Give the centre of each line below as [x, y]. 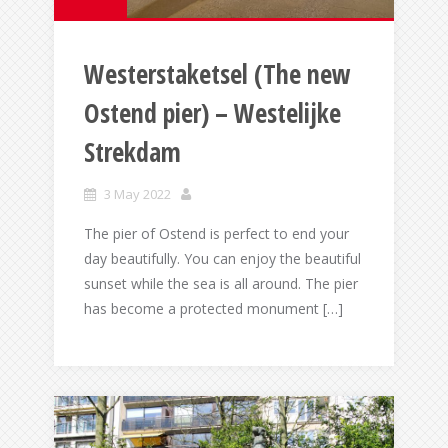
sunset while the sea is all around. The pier [221, 284]
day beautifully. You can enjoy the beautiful [222, 259]
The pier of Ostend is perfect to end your [216, 234]
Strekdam [132, 152]
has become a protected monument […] [213, 309]
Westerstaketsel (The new [217, 74]
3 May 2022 [137, 194]
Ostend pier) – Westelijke [212, 113]
